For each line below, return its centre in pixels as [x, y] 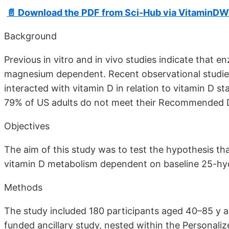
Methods [23, 188]
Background [30, 36]
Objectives [27, 126]
